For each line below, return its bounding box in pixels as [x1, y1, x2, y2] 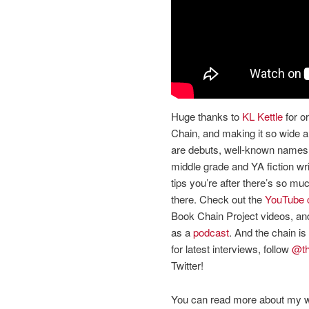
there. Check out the [171, 192, 265, 207]
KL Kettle [242, 109, 283, 124]
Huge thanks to [171, 109, 242, 124]
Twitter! [171, 258, 203, 273]
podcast [193, 225, 229, 240]
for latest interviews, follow [171, 241, 292, 257]
